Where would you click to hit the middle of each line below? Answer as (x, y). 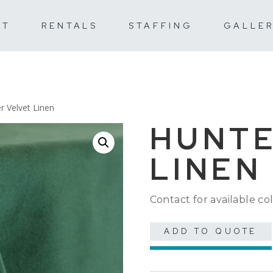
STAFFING (161, 25)
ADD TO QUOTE (211, 231)
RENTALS (70, 25)
